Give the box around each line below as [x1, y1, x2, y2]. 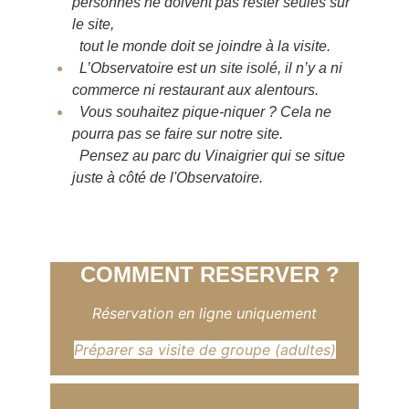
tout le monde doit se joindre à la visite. [72, 37, 330, 54]
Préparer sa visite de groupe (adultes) [73, 340, 336, 359]
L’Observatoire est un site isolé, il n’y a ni [72, 59, 342, 76]
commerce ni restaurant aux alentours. [72, 81, 319, 98]
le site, [72, 16, 114, 32]
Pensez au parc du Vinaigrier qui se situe [72, 147, 345, 163]
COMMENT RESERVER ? [80, 261, 340, 287]
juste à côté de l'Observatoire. [72, 169, 263, 185]
